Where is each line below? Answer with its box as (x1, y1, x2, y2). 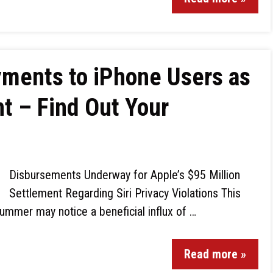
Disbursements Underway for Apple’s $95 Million (9, 168, 240, 182)
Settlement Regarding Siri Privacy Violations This (9, 186, 241, 200)
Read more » (184, 247, 246, 261)
